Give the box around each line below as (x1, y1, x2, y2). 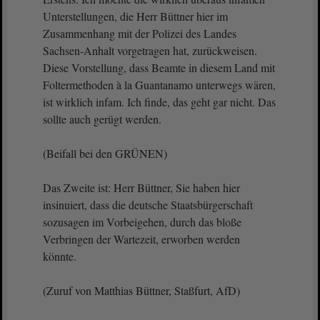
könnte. (43, 249, 80, 264)
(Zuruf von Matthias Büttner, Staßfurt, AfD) (43, 283, 240, 298)
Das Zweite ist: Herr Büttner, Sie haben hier (43, 180, 240, 195)
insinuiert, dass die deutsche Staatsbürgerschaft (43, 197, 253, 212)
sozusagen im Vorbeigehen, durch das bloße (43, 214, 241, 229)
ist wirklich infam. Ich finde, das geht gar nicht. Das (43, 94, 276, 109)
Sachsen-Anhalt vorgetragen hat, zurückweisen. (43, 43, 257, 58)
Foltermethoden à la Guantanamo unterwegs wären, (43, 77, 276, 92)
